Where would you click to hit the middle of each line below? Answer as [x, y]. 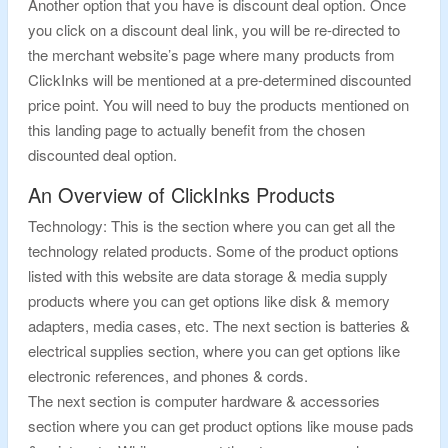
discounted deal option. [102, 154]
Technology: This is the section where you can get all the [211, 225]
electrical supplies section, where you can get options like [214, 350]
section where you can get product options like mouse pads [221, 425]
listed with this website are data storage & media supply [208, 275]
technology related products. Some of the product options [213, 250]
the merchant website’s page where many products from [211, 54]
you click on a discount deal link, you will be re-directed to [214, 29]
